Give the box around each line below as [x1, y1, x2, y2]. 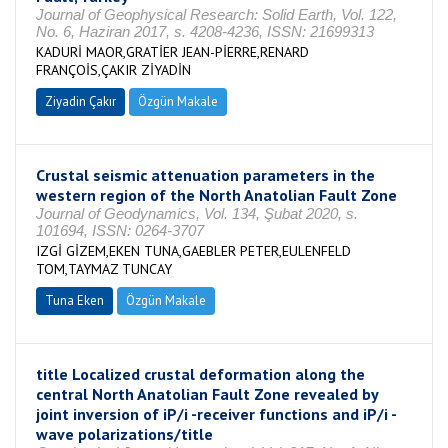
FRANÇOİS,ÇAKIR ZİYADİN [36, 61, 191, 79]
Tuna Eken [45, 292, 104, 309]
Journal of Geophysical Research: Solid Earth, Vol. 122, [36, 6, 397, 23]
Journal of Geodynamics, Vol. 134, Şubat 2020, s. [36, 205, 358, 222]
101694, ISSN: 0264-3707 [36, 222, 204, 239]
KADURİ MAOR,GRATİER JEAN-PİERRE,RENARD [36, 43, 309, 61]
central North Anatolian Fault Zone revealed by [36, 384, 378, 404]
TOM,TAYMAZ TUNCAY [36, 260, 172, 278]
